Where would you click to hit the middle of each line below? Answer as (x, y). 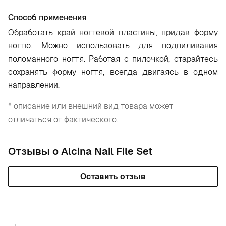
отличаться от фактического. (63, 119)
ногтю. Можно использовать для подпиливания (113, 46)
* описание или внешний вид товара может (91, 106)
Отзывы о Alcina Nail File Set (80, 151)
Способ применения (47, 17)
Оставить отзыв (113, 176)
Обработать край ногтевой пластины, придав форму (113, 33)
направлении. (34, 85)
